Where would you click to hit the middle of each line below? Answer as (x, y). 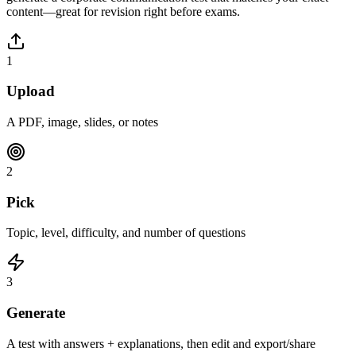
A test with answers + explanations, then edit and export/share (161, 343)
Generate (36, 313)
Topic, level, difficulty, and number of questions (126, 233)
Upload (31, 91)
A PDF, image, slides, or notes (82, 122)
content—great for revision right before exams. (123, 11)
